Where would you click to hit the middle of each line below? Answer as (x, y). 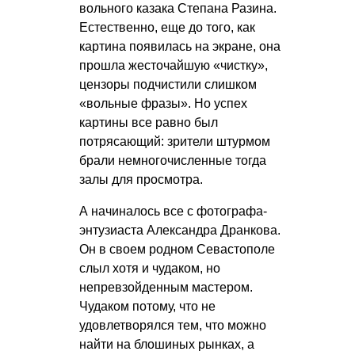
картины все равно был (149, 122)
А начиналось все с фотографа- (173, 211)
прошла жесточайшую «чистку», (174, 65)
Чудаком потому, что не (147, 306)
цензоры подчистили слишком (168, 84)
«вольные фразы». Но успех (163, 103)
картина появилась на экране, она (180, 46)
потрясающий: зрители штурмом (175, 141)
